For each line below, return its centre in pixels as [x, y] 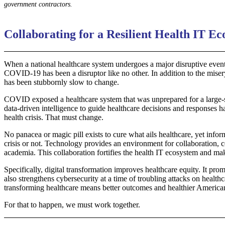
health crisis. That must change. [54, 117]
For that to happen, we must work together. [72, 204]
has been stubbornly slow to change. [62, 82]
